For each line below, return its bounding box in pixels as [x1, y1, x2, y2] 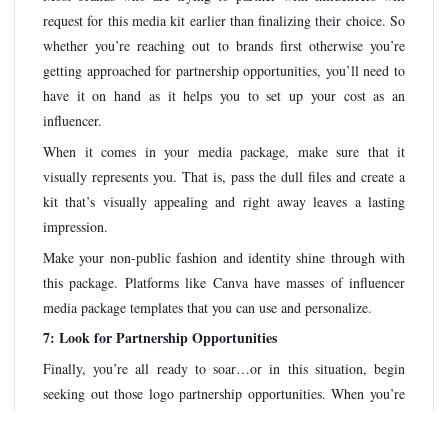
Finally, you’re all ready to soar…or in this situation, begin [43, 358, 405, 378]
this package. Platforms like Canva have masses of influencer [43, 272, 405, 292]
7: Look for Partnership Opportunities [43, 327, 277, 349]
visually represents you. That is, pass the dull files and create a [43, 166, 405, 186]
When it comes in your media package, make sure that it [43, 141, 405, 161]
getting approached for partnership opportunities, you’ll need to [43, 61, 405, 81]
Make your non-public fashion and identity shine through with [43, 247, 405, 267]
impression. [43, 216, 108, 236]
